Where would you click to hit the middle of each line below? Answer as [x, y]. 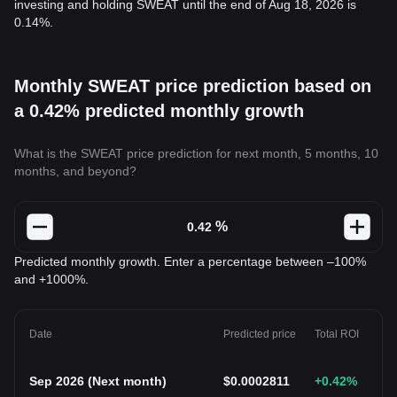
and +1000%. [51, 279]
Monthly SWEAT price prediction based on [193, 86]
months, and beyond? [75, 171]
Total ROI [337, 334]
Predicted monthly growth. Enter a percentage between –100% [190, 261]
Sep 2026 [57, 381]
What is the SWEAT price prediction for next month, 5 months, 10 [196, 153]
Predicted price [260, 334]
